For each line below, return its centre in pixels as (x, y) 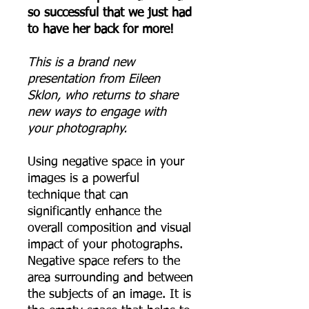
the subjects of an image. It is (109, 294)
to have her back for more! (101, 29)
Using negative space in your (106, 162)
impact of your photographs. (105, 245)
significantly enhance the (94, 211)
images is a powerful (83, 178)
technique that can (78, 195)
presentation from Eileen (94, 79)
